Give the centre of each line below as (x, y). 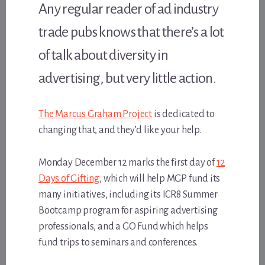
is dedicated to (183, 114)
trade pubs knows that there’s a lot (131, 32)
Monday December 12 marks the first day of (127, 162)
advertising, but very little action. (127, 78)
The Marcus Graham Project (96, 114)
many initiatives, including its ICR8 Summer (128, 194)
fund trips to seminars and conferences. (118, 242)
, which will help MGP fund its (160, 178)
